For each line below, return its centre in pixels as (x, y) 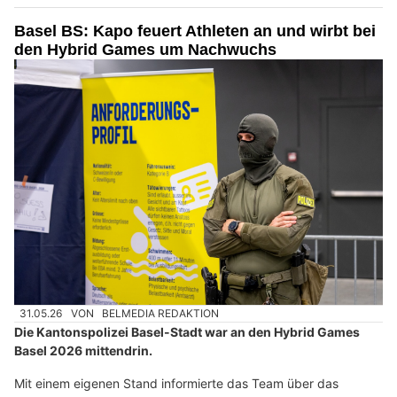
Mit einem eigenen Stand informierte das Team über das (176, 384)
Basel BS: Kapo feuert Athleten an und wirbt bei (195, 31)
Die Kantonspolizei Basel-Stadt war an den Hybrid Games (187, 332)
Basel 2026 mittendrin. (83, 351)
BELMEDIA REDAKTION (161, 314)
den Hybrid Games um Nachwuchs (145, 49)
